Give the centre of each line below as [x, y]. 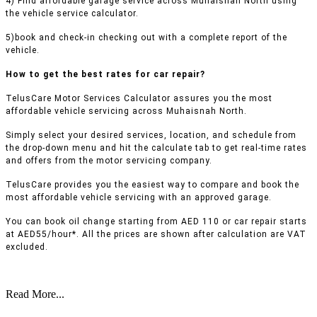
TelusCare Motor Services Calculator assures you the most [139, 99]
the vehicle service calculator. [72, 14]
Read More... [35, 294]
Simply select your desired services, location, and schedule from [151, 136]
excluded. [27, 247]
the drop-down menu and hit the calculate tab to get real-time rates [156, 148]
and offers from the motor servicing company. [109, 161]
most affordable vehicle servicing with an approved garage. [139, 198]
